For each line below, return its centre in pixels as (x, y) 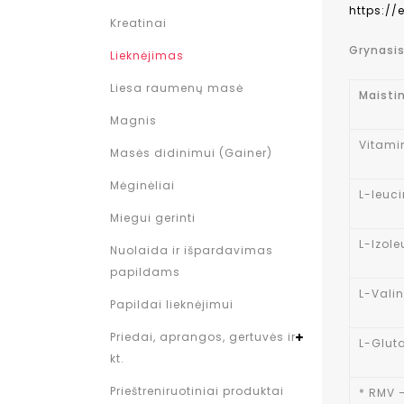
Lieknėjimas (147, 55)
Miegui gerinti (153, 218)
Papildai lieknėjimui (172, 304)
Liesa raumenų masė (177, 88)
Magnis (133, 120)
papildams (145, 272)
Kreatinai (138, 23)
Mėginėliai (142, 185)
